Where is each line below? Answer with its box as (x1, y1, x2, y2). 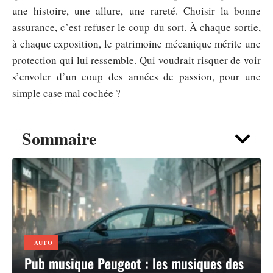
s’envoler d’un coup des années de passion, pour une (12, 69, 261, 84)
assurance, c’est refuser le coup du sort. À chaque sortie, (12, 20, 261, 35)
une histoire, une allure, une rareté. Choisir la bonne (12, 4, 261, 18)
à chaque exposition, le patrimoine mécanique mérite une (12, 37, 261, 51)
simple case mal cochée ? (12, 86, 121, 101)
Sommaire (22, 126, 96, 152)
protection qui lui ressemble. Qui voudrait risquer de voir (12, 53, 261, 68)
